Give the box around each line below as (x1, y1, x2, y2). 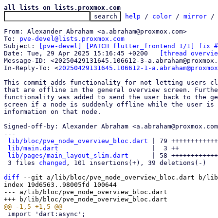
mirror (183, 13, 207, 20)
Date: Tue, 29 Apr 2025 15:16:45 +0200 (148, 50, 160, 57)
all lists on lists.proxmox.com (4, 4, 121, 11)
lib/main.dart (8, 145, 58, 152)
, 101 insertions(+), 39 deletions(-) (66, 159, 206, 166)
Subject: (4, 42, 39, 50)
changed (39, 159, 66, 166)
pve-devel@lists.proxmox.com (19, 35, 125, 42)
